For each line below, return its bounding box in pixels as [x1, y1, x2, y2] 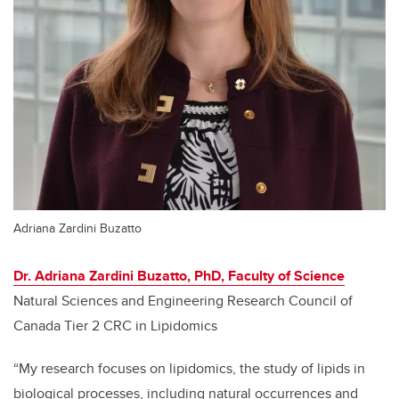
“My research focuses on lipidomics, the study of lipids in [13, 358, 365, 379]
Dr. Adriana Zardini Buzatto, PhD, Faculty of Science [13, 265, 345, 287]
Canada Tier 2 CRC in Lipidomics [13, 315, 217, 337]
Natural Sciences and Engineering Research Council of [13, 290, 353, 312]
